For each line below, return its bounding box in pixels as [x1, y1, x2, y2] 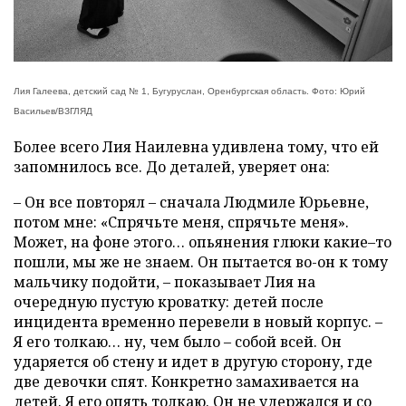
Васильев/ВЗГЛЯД [14, 106, 92, 117]
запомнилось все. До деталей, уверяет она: [14, 157, 330, 178]
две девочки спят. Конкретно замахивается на [14, 372, 359, 392]
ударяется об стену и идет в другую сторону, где [14, 352, 372, 372]
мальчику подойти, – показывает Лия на [14, 272, 315, 293]
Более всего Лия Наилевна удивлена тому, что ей [14, 137, 379, 158]
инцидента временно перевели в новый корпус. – [14, 312, 382, 333]
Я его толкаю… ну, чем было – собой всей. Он [14, 332, 342, 353]
